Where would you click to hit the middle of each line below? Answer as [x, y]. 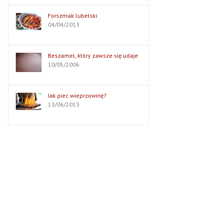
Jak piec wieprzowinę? [77, 95]
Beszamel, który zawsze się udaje [93, 55]
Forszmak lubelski [73, 16]
